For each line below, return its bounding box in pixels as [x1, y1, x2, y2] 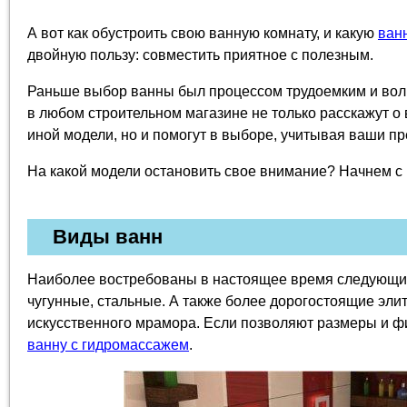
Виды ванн [53, 225, 163, 248]
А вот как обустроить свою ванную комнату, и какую [27, 25, 378, 41]
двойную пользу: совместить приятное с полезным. [27, 47, 373, 63]
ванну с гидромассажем [27, 337, 189, 352]
